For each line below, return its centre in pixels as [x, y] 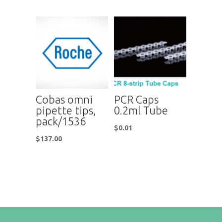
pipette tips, [65, 110]
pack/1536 [60, 121]
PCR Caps [137, 99]
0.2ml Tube [141, 110]
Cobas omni [64, 99]
